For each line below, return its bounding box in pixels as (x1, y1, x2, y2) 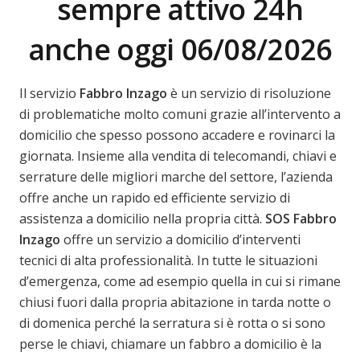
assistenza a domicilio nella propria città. (19, 209, 265, 227)
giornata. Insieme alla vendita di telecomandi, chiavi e (19, 146, 337, 165)
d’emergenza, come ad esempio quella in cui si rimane (19, 272, 341, 290)
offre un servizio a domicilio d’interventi (60, 230, 301, 248)
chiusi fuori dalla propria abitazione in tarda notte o (19, 292, 331, 311)
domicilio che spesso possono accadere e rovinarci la (19, 125, 335, 144)
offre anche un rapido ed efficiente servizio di (19, 188, 290, 207)
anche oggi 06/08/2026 (27, 29, 333, 69)
